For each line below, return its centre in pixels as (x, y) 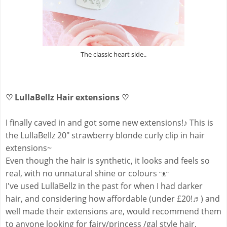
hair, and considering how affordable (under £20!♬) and (113, 199)
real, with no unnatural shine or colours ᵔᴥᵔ (87, 174)
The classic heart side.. (113, 54)
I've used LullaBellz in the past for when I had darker (104, 186)
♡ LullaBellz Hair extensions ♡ (67, 98)
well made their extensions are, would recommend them (113, 212)
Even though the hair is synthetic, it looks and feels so (108, 161)
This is (200, 123)
